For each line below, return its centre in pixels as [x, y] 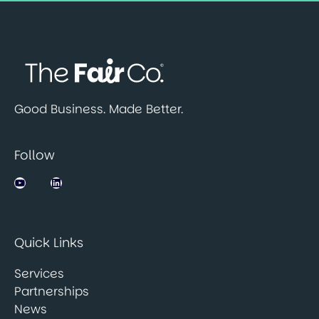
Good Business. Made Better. [99, 109]
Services [39, 274]
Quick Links [49, 243]
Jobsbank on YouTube [37, 182]
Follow [35, 155]
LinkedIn [73, 182]
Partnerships [52, 292]
